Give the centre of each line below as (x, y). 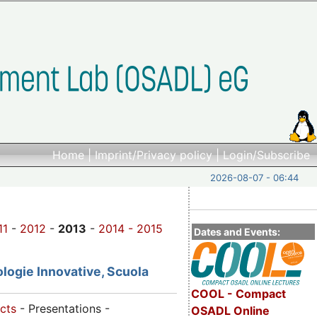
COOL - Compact (238, 293)
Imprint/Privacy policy (154, 155)
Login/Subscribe (266, 155)
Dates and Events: (237, 231)
